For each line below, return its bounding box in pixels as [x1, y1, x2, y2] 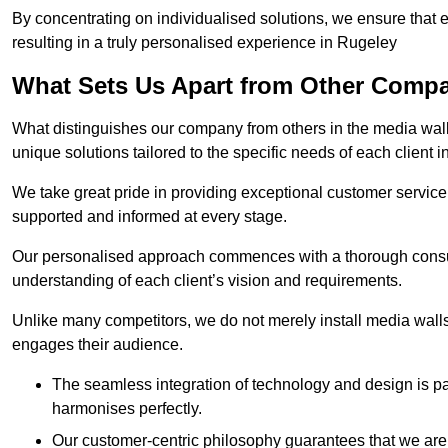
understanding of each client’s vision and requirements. [12, 272, 402, 290]
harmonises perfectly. [52, 400, 202, 418]
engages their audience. [12, 336, 183, 354]
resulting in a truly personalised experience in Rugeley [12, 34, 397, 52]
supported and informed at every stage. [12, 208, 287, 226]
